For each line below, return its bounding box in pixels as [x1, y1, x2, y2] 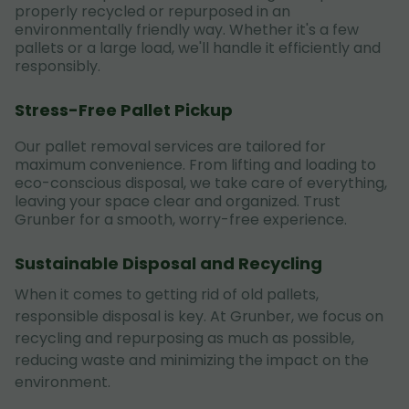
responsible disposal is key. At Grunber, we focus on [15, 306, 383, 327]
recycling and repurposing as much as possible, [15, 328, 354, 349]
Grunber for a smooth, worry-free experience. [15, 209, 347, 230]
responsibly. [15, 56, 100, 77]
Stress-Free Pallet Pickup [15, 99, 233, 121]
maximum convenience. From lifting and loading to [15, 154, 376, 175]
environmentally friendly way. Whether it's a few [15, 19, 359, 40]
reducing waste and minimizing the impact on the [15, 350, 369, 371]
